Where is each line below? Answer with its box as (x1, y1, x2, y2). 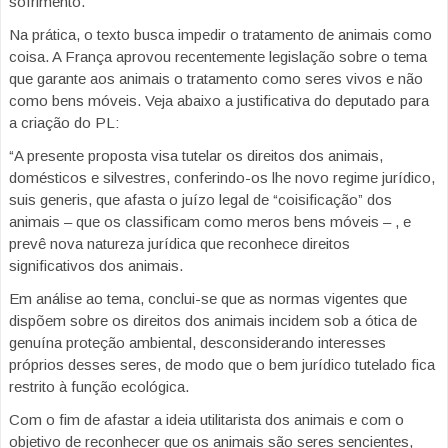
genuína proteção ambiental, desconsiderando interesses (9, 334, 386, 352)
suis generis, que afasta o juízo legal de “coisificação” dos (9, 191, 392, 209)
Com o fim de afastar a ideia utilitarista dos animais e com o (9, 411, 404, 429)
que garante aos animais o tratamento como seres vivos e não (9, 70, 423, 88)
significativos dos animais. (9, 257, 183, 275)
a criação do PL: (9, 114, 119, 132)
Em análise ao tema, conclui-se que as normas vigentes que (9, 290, 407, 308)
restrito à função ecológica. (9, 378, 189, 396)
